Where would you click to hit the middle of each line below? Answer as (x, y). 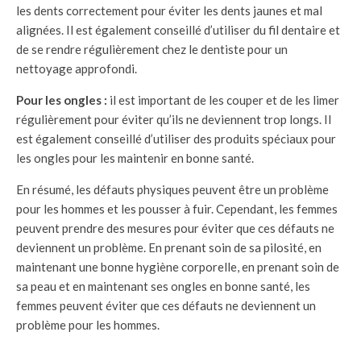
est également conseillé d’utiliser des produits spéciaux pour (176, 139)
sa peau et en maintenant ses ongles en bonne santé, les (163, 286)
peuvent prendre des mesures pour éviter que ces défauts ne (175, 228)
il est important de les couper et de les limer (223, 100)
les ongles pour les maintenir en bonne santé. (135, 158)
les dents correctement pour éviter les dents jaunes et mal (169, 10)
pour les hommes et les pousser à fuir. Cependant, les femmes (177, 209)
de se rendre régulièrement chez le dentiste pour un (152, 49)
